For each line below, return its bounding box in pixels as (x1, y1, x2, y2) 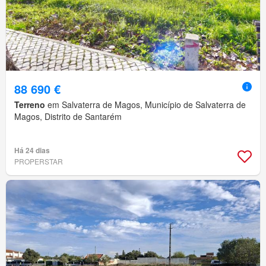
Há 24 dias (14, 145, 50, 156)
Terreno (14, 99, 45, 111)
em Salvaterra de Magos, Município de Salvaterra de (45, 99, 246, 111)
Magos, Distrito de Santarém (14, 110, 122, 123)
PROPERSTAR (14, 156, 63, 167)
